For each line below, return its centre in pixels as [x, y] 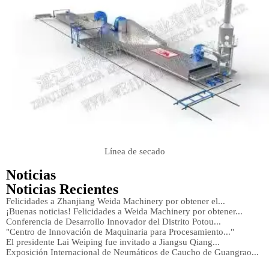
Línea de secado [134, 151]
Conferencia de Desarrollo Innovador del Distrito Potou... [113, 221]
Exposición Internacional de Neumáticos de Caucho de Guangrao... [132, 252]
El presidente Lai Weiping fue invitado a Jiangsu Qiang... [113, 242]
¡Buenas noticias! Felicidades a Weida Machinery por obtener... [124, 211]
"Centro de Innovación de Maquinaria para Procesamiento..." [120, 231]
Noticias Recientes [62, 189]
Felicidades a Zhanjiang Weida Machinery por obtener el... [116, 201]
